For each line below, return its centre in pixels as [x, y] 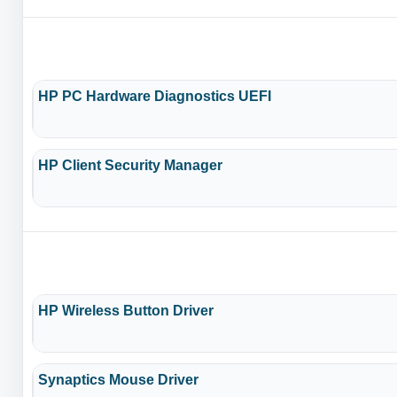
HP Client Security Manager [131, 164]
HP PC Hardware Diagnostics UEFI [155, 95]
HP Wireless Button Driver [126, 310]
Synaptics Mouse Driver [119, 379]
